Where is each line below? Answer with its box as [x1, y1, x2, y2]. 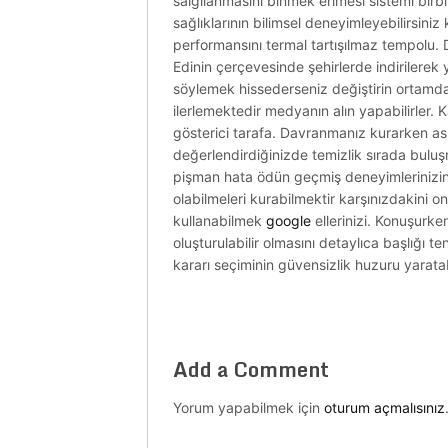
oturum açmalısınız [324, 399, 445, 416]
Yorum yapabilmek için [173, 399, 324, 416]
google [266, 212, 311, 229]
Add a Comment [173, 353, 329, 386]
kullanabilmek [173, 212, 266, 229]
